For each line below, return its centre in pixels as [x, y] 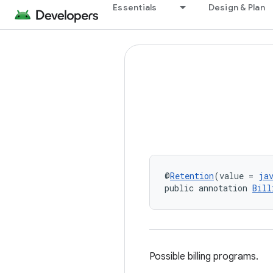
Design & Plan [236, 7]
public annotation [208, 188]
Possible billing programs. [204, 257]
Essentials [135, 7]
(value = [236, 176]
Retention [192, 176]
